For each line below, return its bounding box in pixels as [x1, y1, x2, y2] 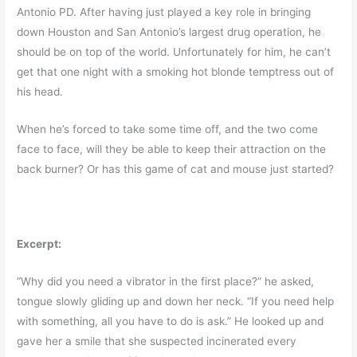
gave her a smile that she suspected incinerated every [17, 334, 297, 347]
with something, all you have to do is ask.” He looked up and [17, 314, 324, 328]
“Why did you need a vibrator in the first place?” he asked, [17, 274, 315, 288]
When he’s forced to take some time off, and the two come [17, 122, 319, 135]
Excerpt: [17, 237, 62, 250]
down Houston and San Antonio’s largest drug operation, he [17, 25, 322, 39]
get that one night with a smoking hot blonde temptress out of [17, 65, 335, 79]
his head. [17, 85, 64, 99]
